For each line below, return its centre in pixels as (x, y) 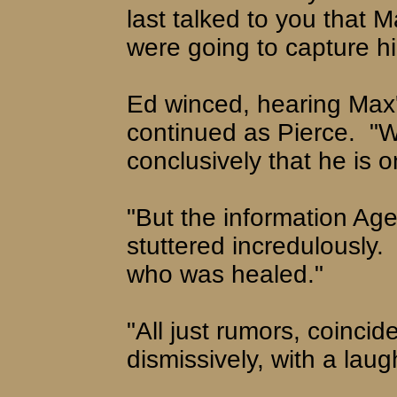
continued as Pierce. (241, 132)
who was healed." (225, 274)
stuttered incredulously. (255, 245)
